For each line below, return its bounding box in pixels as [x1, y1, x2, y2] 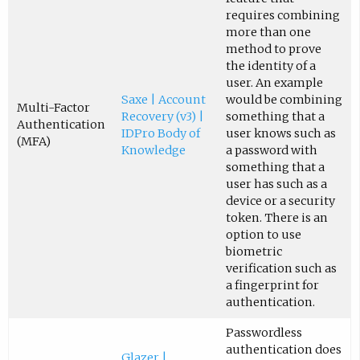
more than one [225, 25, 311, 40]
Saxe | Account [121, 92, 206, 108]
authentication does [225, 342, 342, 358]
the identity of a [225, 59, 316, 74]
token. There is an [225, 211, 328, 226]
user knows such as [225, 126, 336, 141]
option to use [225, 227, 301, 243]
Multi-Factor [16, 100, 90, 116]
